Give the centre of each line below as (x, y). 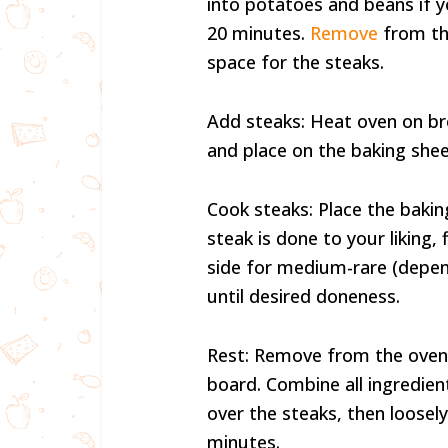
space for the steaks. (295, 62)
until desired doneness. (303, 296)
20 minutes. (258, 33)
